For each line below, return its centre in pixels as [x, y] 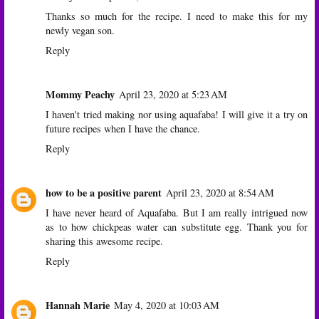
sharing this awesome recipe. [104, 241]
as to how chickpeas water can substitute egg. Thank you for [177, 226]
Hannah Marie [78, 305]
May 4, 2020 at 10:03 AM [167, 305]
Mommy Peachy [80, 94]
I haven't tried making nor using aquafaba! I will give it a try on [177, 114]
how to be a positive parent [104, 192]
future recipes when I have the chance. [123, 128]
